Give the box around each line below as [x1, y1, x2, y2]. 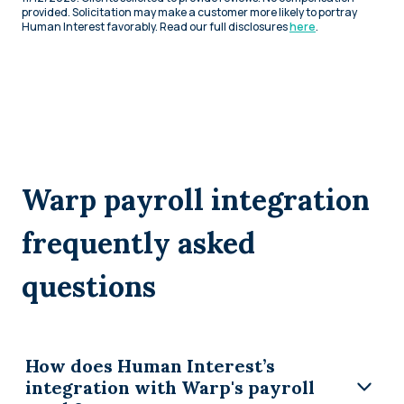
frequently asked [22, 224, 255, 262]
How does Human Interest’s [25, 353, 275, 377]
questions [22, 267, 156, 305]
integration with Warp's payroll [25, 375, 315, 399]
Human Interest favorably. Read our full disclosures [22, 18, 289, 34]
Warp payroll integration [22, 180, 370, 218]
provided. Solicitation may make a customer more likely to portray [22, 4, 357, 20]
